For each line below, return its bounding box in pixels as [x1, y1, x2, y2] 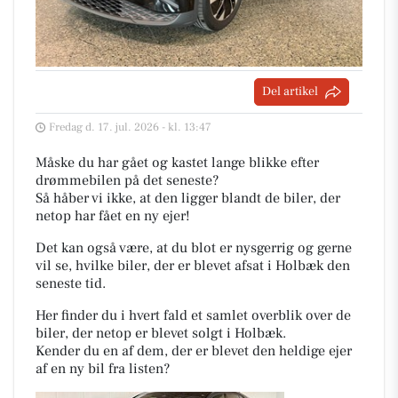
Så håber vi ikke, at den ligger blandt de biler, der [36, 189, 340, 207]
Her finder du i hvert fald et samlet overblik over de [36, 306, 351, 324]
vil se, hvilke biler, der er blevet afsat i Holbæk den [36, 257, 350, 275]
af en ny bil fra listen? [36, 360, 170, 378]
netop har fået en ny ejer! [36, 207, 190, 225]
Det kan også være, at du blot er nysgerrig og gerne [36, 239, 352, 257]
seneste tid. [36, 275, 106, 292]
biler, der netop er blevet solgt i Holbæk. [36, 324, 286, 342]
